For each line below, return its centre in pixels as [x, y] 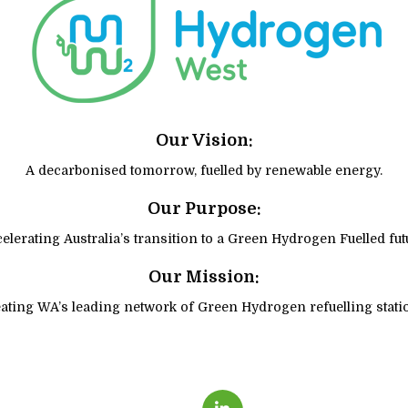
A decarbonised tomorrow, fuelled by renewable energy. [204, 170]
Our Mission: [204, 277]
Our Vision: [204, 140]
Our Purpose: [204, 209]
